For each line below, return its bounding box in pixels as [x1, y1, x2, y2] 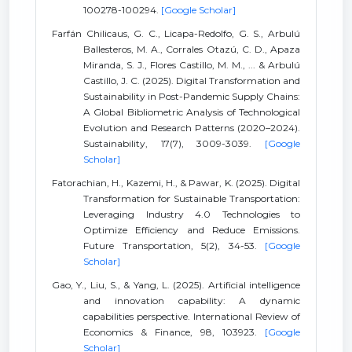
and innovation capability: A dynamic [83, 295, 300, 306]
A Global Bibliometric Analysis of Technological [83, 106, 300, 118]
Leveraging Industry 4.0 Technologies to [83, 208, 300, 220]
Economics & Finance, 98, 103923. [83, 326, 265, 338]
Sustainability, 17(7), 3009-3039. [83, 137, 265, 149]
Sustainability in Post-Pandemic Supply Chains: [83, 90, 300, 102]
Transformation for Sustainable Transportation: [83, 192, 300, 204]
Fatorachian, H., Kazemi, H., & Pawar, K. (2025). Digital [52, 177, 300, 189]
